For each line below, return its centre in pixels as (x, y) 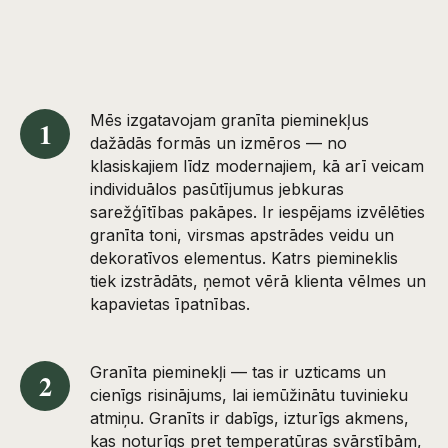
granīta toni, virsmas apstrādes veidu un (242, 234)
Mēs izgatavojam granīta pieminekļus (229, 119)
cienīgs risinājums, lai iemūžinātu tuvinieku (249, 394)
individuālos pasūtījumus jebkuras (217, 188)
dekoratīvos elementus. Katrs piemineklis (244, 257)
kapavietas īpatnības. (170, 303)
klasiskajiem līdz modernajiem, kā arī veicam (257, 165)
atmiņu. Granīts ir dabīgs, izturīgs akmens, (249, 417)
